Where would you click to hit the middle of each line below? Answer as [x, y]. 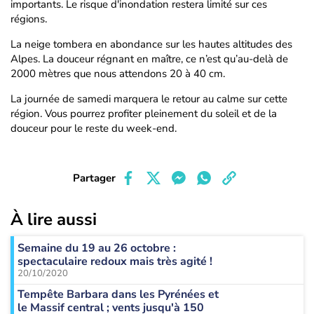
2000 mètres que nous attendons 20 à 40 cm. [118, 74]
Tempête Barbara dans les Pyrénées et [118, 294]
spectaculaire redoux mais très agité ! [115, 261]
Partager [94, 178]
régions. [29, 19]
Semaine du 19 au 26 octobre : [97, 248]
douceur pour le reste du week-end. [94, 128]
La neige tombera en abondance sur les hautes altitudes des [151, 44]
